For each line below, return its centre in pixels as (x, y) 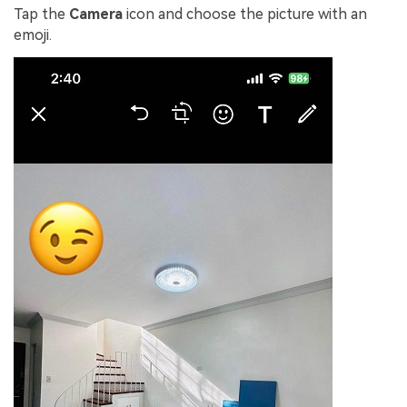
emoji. (33, 35)
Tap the (41, 14)
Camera (96, 14)
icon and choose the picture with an (245, 14)
